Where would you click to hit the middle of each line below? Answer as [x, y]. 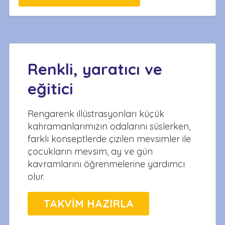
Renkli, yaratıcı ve [95, 69]
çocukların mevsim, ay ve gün [90, 152]
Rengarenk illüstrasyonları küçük [96, 114]
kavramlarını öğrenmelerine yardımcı [106, 164]
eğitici [50, 89]
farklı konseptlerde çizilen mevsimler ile [109, 139]
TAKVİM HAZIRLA [88, 203]
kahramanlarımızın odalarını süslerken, [109, 127]
